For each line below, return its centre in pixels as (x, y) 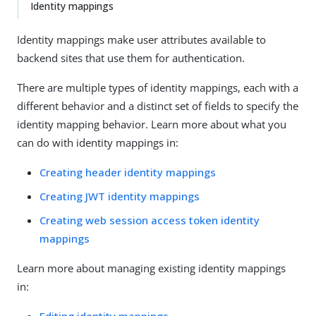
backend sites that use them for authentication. (131, 58)
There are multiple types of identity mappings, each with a (158, 87)
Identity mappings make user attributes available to (141, 39)
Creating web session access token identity (150, 220)
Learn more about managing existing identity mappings (151, 268)
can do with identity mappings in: (98, 142)
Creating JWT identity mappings (120, 196)
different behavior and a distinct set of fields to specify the (158, 106)
